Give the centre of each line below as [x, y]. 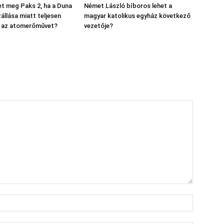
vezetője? [98, 26]
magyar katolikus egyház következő [137, 16]
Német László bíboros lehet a [128, 6]
